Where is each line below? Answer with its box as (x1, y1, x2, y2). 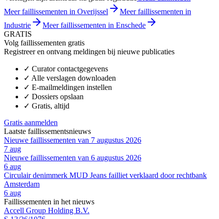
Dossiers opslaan (32, 92, 84, 101)
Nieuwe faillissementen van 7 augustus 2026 (4, 135, 141, 144)
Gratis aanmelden (4, 118, 58, 127)
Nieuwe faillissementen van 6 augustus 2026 (4, 153, 141, 162)
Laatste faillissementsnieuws (4, 127, 91, 135)
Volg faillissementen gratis (4, 38, 85, 47)
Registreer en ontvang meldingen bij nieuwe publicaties (4, 47, 175, 56)
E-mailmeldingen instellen (32, 83, 112, 91)
